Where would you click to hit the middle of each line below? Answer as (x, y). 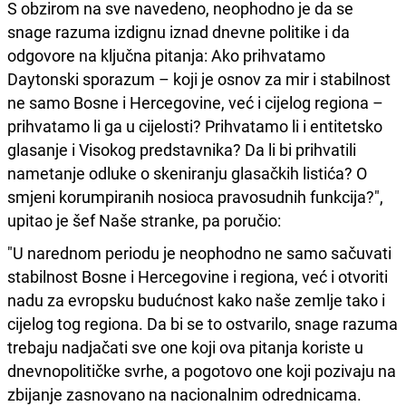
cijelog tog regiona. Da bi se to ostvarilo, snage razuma (203, 323)
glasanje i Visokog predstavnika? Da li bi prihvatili (182, 149)
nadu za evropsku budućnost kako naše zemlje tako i (196, 300)
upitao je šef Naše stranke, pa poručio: (144, 220)
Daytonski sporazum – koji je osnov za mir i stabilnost (199, 78)
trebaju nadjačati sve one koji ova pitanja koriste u (185, 347)
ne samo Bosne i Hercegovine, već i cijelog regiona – (195, 102)
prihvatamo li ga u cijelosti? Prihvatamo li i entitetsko (195, 126)
